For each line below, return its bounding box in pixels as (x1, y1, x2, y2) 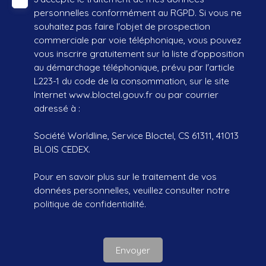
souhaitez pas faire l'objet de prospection (34, 20, 210, 33)
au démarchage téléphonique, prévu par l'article (34, 61, 235, 74)
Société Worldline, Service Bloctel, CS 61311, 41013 (34, 129, 239, 142)
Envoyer (116, 243, 150, 256)
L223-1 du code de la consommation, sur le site (34, 75, 229, 87)
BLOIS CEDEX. (34, 143, 90, 156)
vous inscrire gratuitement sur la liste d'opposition (34, 47, 244, 60)
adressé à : (34, 102, 80, 115)
